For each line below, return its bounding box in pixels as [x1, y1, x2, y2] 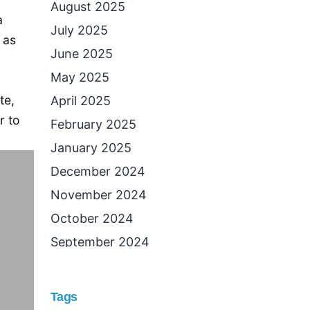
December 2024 [51, 164, 145, 179]
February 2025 [51, 117, 136, 131]
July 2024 [51, 282, 109, 296]
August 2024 [51, 258, 126, 273]
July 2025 [51, 23, 108, 37]
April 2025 [51, 93, 111, 108]
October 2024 [51, 211, 134, 226]
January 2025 [51, 140, 131, 155]
